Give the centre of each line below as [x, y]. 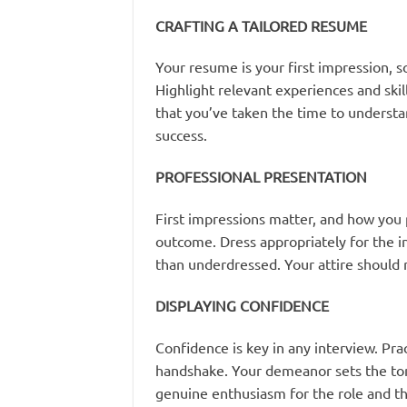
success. [181, 135]
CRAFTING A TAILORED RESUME [261, 25]
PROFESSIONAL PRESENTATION [261, 177]
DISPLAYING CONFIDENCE [242, 305]
